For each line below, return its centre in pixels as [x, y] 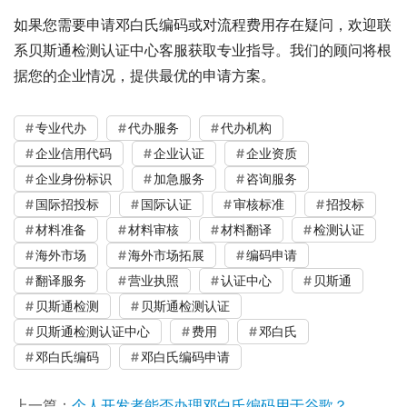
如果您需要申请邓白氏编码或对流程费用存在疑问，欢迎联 [203, 24]
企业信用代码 [74, 153]
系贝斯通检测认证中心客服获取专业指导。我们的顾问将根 [203, 50]
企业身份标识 [74, 178]
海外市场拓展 [166, 254]
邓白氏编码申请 [185, 356]
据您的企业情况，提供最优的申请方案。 [144, 75]
